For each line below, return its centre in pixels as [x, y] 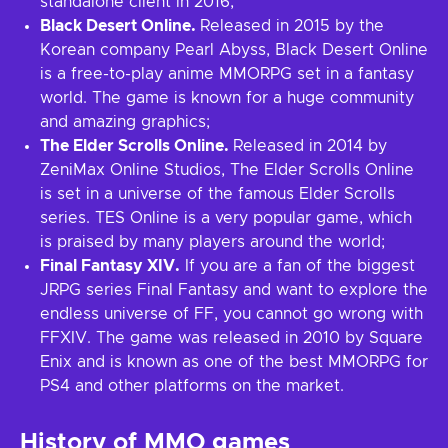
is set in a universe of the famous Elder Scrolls [217, 194]
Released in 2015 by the [292, 26]
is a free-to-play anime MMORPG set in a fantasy [227, 74]
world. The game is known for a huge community [227, 98]
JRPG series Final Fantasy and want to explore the [234, 290]
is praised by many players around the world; [212, 242]
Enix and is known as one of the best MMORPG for [234, 362]
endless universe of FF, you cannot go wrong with [231, 314]
